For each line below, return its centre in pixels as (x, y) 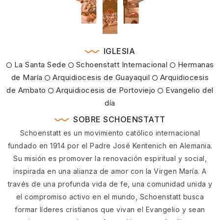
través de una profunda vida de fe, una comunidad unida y (110, 184)
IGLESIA (119, 51)
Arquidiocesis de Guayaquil (100, 78)
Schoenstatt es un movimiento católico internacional (110, 133)
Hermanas (195, 65)
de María (27, 78)
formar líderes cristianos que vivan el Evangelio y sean (110, 210)
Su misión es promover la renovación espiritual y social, (110, 159)
